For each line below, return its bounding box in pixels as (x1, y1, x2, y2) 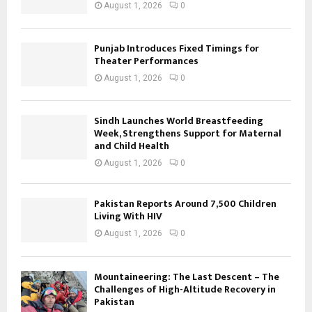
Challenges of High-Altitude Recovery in (94, 281, 276, 297)
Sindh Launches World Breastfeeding (94, 113, 263, 130)
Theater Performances (94, 53, 198, 69)
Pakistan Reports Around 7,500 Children (94, 196, 276, 212)
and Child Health (94, 138, 169, 155)
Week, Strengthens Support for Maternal (94, 125, 281, 142)
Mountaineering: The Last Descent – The (94, 268, 279, 285)
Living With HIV (94, 208, 162, 225)
